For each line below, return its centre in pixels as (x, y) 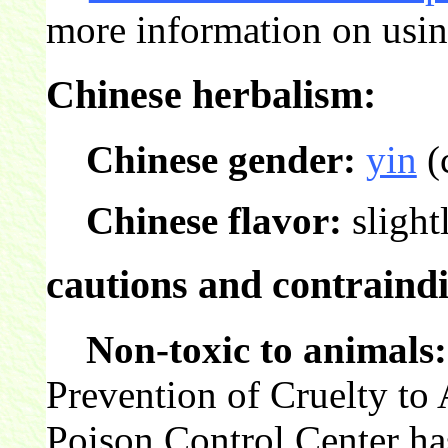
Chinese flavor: (213, 220)
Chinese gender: (220, 159)
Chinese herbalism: (210, 94)
